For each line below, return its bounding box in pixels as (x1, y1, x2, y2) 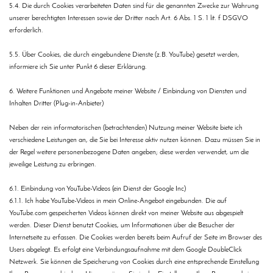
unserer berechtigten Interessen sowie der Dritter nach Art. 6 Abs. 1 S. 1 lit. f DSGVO (9, 15, 248, 23)
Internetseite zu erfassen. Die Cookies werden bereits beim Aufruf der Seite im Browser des (9, 234, 262, 242)
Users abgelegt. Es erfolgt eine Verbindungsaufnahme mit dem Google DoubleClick (9, 246, 242, 254)
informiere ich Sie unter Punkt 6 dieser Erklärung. (9, 63, 147, 71)
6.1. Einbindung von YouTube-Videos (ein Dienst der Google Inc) (9, 185, 188, 193)
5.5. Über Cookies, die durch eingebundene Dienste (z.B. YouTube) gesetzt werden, (9, 51, 239, 59)
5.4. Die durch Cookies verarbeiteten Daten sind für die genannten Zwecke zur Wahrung (9, 2, 258, 10)
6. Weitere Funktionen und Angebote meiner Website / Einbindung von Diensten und (9, 88, 246, 96)
